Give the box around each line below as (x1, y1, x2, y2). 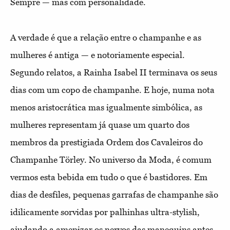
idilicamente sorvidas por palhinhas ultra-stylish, (10, 206, 200, 217)
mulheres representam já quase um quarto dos (10, 119, 189, 130)
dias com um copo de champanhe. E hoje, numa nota (10, 84, 215, 95)
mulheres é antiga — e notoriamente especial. (10, 49, 185, 60)
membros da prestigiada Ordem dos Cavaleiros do (10, 137, 203, 147)
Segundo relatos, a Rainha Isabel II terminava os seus (10, 67, 217, 78)
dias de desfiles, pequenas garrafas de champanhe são (10, 189, 218, 200)
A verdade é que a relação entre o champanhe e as (10, 32, 201, 43)
